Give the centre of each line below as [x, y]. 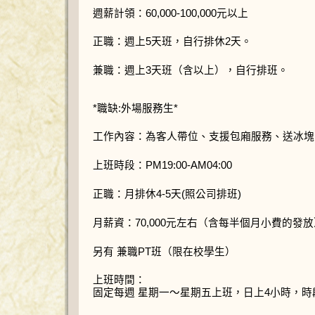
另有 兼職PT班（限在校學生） [164, 251]
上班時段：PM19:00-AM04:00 [162, 166]
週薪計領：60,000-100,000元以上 [171, 13]
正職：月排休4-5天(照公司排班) [167, 194]
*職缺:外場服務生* [135, 108]
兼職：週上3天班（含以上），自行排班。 [191, 71]
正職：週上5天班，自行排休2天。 [172, 42]
